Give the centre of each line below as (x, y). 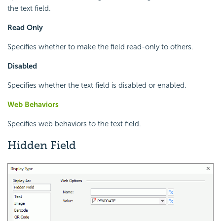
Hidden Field (42, 146)
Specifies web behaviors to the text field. (74, 124)
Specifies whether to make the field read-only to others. (100, 47)
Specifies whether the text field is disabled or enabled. (97, 86)
